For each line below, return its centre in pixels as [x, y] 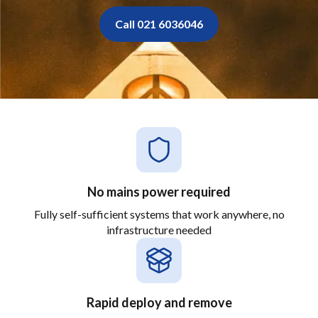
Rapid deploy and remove [159, 302]
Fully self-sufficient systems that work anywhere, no [159, 214]
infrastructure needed [159, 230]
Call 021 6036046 [159, 24]
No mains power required [159, 192]
